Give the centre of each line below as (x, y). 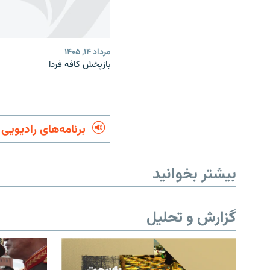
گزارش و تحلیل (191, 218)
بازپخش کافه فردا (79, 64)
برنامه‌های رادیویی (44, 129)
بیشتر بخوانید (194, 174)
